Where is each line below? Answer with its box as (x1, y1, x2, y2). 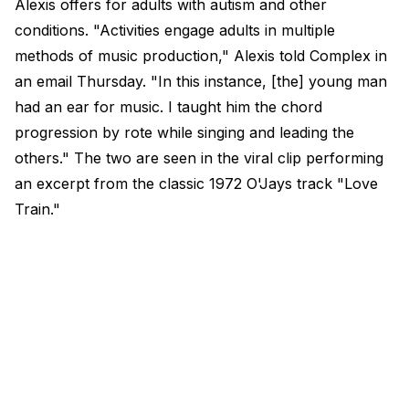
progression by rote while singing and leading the (15, 123, 354, 142)
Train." (15, 200, 60, 219)
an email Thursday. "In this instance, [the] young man (15, 72, 387, 91)
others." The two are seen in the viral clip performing (15, 149, 383, 168)
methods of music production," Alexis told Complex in (15, 47, 387, 66)
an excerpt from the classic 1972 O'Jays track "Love (15, 174, 378, 194)
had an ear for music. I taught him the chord (15, 98, 322, 117)
